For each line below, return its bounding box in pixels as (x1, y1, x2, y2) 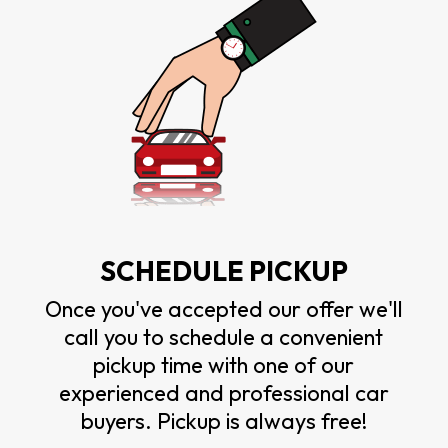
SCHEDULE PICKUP (99, 253, 348, 288)
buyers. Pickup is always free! (80, 406, 367, 435)
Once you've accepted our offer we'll (44, 294, 403, 323)
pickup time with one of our (93, 350, 355, 379)
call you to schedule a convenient (64, 322, 384, 351)
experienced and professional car (58, 378, 389, 407)
